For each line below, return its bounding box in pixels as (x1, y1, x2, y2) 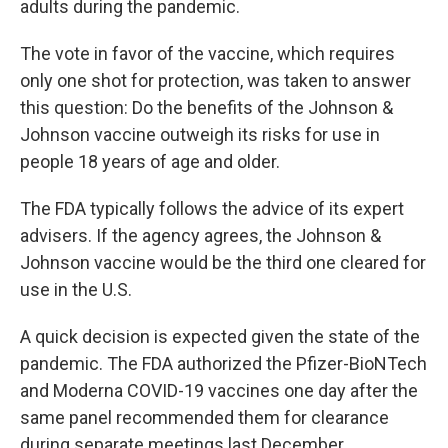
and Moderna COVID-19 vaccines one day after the (20, 380, 418, 401)
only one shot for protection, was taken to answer (20, 70, 411, 91)
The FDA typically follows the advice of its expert (20, 198, 404, 219)
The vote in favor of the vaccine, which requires (20, 43, 395, 64)
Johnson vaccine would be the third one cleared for (20, 252, 426, 273)
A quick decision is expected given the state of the (20, 326, 420, 347)
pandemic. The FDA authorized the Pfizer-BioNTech (20, 353, 427, 374)
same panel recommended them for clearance (20, 407, 389, 428)
